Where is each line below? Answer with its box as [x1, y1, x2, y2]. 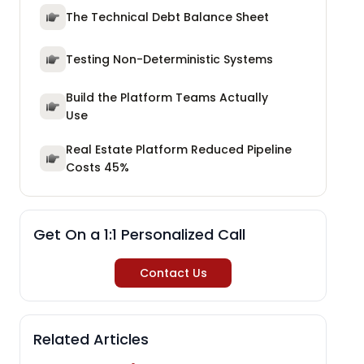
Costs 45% [66, 158, 129, 175]
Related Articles [33, 328, 149, 349]
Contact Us [139, 264, 207, 281]
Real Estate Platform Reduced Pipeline [66, 141, 292, 158]
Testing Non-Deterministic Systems [66, 50, 273, 67]
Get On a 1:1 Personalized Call [33, 223, 245, 245]
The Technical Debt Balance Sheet [66, 8, 269, 25]
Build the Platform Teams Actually [66, 89, 268, 106]
